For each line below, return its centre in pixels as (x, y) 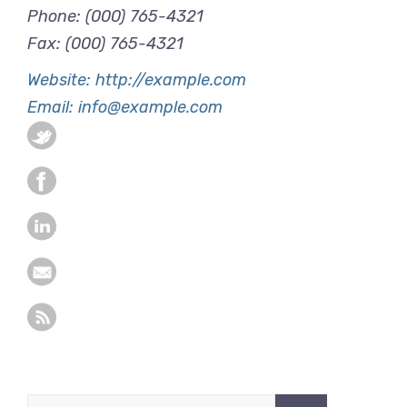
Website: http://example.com (137, 80)
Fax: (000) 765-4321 (105, 44)
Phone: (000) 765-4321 (115, 16)
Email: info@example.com (125, 107)
